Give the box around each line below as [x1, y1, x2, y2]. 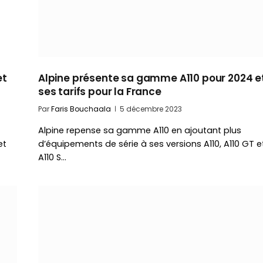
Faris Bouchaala [51, 104, 111, 114]
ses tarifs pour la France [38, 85, 161, 99]
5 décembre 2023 [120, 104, 182, 114]
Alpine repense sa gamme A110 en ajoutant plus [38, 124, 241, 137]
